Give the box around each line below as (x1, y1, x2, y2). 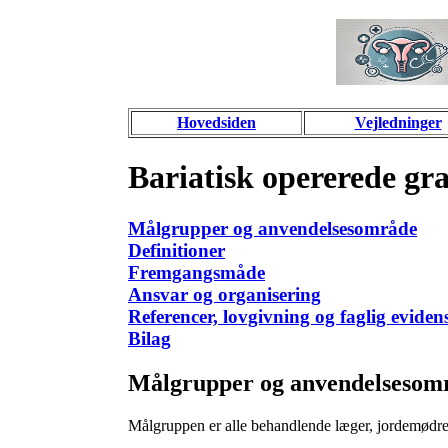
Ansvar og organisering (128, 283, 321, 305)
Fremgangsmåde (128, 261, 265, 283)
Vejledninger (354, 114, 442, 131)
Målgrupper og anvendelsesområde (128, 217, 417, 239)
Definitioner (128, 239, 225, 261)
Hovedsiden (177, 114, 256, 131)
